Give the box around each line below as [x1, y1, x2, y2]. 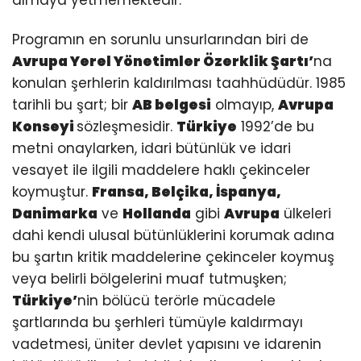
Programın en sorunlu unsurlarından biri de [12, 29, 309, 49]
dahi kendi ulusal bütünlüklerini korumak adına [12, 225, 334, 245]
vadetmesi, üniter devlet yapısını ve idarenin [12, 334, 322, 354]
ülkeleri [280, 203, 331, 223]
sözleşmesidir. [77, 116, 176, 136]
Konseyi [12, 116, 77, 136]
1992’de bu [237, 116, 314, 136]
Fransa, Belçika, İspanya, [92, 181, 281, 201]
